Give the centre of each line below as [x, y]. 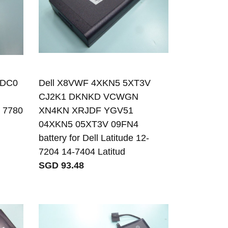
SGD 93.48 [62, 165]
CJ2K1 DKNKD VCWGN [89, 96]
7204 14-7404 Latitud [82, 151]
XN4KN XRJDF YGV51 [86, 110]
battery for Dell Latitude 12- [94, 138]
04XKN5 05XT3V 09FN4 [89, 124]
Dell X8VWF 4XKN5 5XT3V [95, 83]
